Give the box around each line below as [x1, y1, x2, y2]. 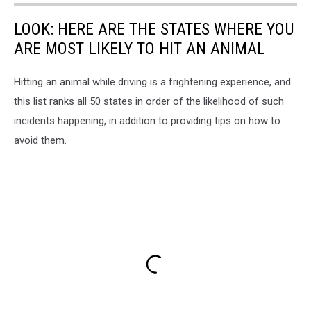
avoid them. [14, 133, 67, 146]
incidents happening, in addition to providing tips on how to [14, 114, 280, 127]
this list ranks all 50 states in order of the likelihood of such [14, 94, 284, 108]
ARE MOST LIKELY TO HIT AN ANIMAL [14, 38, 265, 58]
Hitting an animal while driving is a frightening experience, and [14, 75, 291, 88]
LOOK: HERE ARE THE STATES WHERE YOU [14, 19, 294, 39]
